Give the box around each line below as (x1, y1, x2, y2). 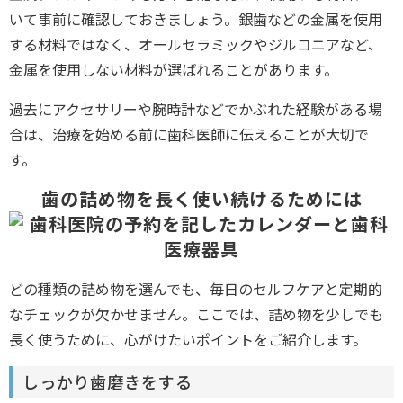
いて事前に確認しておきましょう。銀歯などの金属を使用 (9, 7, 382, 30)
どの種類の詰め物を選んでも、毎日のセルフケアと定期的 (9, 277, 382, 300)
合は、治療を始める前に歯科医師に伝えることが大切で (9, 122, 369, 145)
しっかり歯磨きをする (22, 370, 193, 393)
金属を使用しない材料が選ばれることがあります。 (9, 58, 338, 80)
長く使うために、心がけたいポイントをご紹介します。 (9, 327, 367, 350)
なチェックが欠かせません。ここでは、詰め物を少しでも (9, 302, 383, 325)
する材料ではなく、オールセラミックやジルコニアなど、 (9, 32, 382, 55)
